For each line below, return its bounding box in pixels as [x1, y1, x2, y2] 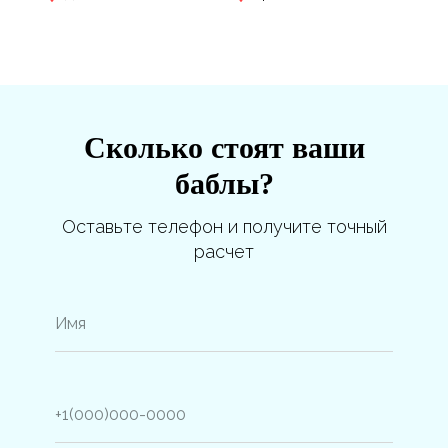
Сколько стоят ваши [83, 130, 365, 164]
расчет [194, 240, 254, 262]
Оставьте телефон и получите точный [61, 215, 387, 237]
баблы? [174, 166, 274, 200]
